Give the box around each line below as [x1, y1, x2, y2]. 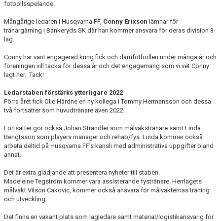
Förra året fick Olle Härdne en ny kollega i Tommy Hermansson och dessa [4, 98, 211, 105]
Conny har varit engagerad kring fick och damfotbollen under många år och [4, 53, 217, 61]
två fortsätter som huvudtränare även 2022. [4, 107, 126, 114]
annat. [4, 151, 21, 158]
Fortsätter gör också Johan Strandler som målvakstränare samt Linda [4, 124, 201, 132]
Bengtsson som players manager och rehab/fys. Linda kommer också [4, 133, 203, 141]
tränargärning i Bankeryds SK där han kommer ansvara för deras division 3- [4, 27, 216, 34]
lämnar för [147, 18, 178, 25]
